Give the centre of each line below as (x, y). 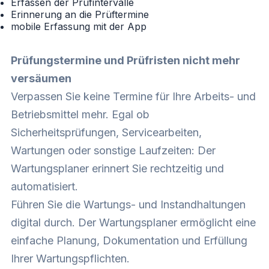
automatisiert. (44, 187)
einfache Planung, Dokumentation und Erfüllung (129, 241)
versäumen (41, 79)
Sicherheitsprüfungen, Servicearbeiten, (106, 133)
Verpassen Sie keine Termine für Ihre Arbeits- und (133, 97)
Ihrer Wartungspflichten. (70, 259)
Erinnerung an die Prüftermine (80, 15)
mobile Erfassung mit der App (79, 27)
